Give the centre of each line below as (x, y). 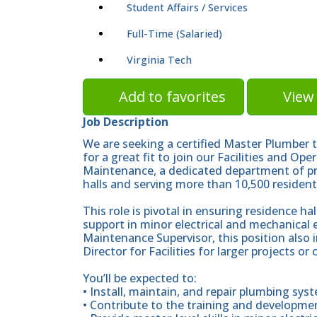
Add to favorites (172, 97)
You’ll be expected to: (140, 278)
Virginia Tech (159, 60)
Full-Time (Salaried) (174, 34)
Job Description (126, 122)
